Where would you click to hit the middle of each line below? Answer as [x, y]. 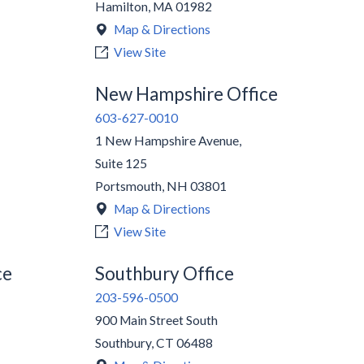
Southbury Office [164, 273]
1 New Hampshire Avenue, [168, 141]
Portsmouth [128, 186]
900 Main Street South [156, 320]
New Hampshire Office [186, 94]
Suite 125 [121, 164]
